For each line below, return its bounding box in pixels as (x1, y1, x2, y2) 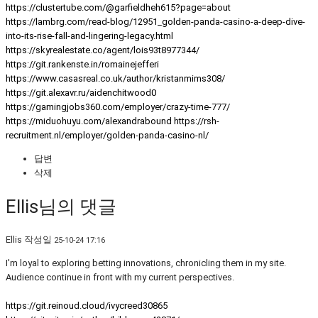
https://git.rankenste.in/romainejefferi (6, 59, 159, 70)
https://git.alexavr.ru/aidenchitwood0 (6, 87, 156, 99)
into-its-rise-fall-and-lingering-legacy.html (6, 31, 173, 42)
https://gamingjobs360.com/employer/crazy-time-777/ (6, 102, 230, 113)
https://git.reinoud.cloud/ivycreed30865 (6, 300, 168, 312)
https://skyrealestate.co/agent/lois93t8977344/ (6, 45, 199, 56)
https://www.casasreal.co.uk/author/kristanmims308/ (6, 73, 225, 84)
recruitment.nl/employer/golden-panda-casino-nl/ (6, 130, 209, 141)
